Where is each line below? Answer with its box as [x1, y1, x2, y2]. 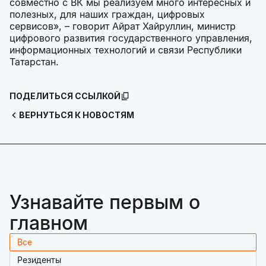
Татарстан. [9, 56, 59, 68]
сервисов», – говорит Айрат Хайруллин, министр [9, 20, 236, 33]
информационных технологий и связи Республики [9, 44, 242, 56]
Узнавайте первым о [9, 191, 200, 214]
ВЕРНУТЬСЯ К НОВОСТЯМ [19, 110, 134, 121]
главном [9, 211, 88, 235]
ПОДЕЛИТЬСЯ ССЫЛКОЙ [9, 91, 121, 102]
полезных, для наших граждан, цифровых [9, 8, 205, 21]
